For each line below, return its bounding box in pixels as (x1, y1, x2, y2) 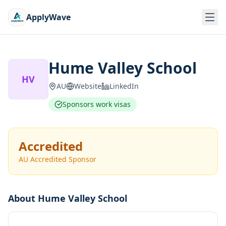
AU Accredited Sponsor (19, 154, 96, 164)
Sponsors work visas (63, 99, 131, 109)
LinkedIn (109, 81, 139, 91)
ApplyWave (26, 12, 71, 23)
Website (74, 81, 101, 91)
